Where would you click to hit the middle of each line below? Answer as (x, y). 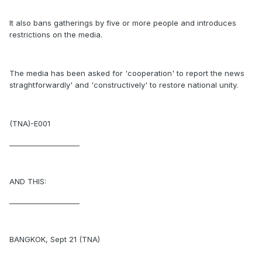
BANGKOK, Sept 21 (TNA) (55, 239)
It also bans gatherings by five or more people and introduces (123, 23)
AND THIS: (28, 181)
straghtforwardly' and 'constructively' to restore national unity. (124, 85)
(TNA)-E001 (30, 123)
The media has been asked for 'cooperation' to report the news (127, 73)
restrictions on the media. (56, 35)
